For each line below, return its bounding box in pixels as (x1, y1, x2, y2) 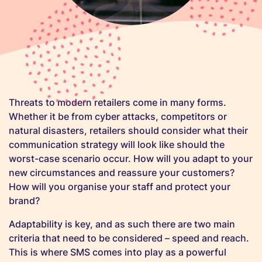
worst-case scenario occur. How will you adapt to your (9, 153, 253, 164)
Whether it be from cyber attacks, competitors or (9, 111, 227, 122)
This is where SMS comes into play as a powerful (9, 246, 226, 258)
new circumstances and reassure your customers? (9, 167, 235, 178)
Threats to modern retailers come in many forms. (9, 96, 226, 108)
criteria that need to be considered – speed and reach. (9, 232, 249, 244)
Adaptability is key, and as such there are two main (9, 218, 235, 230)
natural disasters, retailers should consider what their (9, 125, 248, 136)
